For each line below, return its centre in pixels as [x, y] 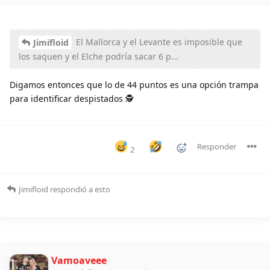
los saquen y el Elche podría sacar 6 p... [99, 57]
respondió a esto [79, 190]
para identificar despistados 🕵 [72, 99]
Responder [217, 147]
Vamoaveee [79, 261]
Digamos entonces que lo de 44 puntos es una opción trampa [134, 85]
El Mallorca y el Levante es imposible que [158, 42]
